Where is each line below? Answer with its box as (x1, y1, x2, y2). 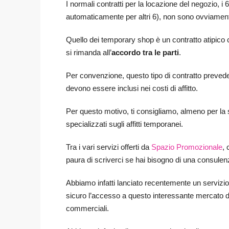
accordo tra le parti (111, 48, 179, 57)
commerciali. (66, 204, 109, 213)
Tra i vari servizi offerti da (66, 143, 151, 152)
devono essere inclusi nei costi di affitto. (66, 84, 198, 93)
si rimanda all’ (66, 48, 111, 57)
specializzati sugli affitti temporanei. (66, 120, 183, 129)
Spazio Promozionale (151, 143, 222, 152)
